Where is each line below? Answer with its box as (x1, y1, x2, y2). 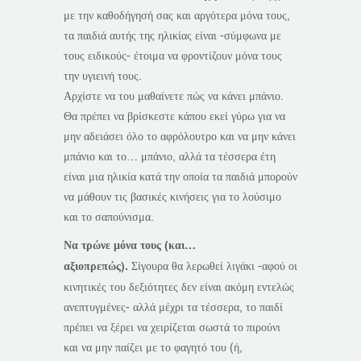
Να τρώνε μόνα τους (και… (64, 237, 196, 254)
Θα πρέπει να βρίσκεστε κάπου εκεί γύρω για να (64, 108, 285, 124)
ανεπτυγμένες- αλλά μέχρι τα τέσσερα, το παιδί (64, 299, 283, 315)
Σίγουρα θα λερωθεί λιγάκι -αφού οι (128, 258, 297, 274)
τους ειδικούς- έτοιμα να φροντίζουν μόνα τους (64, 48, 282, 64)
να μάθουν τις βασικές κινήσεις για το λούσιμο (64, 189, 281, 205)
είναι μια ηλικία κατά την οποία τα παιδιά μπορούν (64, 168, 297, 185)
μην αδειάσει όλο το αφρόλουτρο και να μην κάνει (64, 128, 296, 144)
